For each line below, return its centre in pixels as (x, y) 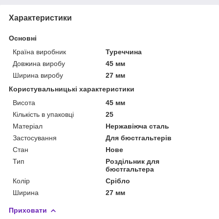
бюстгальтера (130, 169)
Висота (24, 103)
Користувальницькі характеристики (72, 89)
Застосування (35, 138)
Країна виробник (39, 52)
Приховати (28, 210)
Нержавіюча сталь (138, 126)
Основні (23, 38)
